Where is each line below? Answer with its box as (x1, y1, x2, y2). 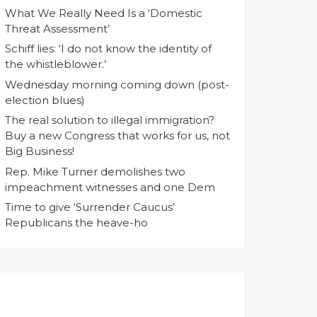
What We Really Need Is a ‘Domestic (5, 6, 202, 20)
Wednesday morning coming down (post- (5, 77, 229, 91)
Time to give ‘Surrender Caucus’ (5, 200, 175, 214)
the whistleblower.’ (5, 57, 106, 71)
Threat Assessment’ (5, 21, 110, 35)
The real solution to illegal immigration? (5, 113, 214, 127)
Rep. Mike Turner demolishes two (5, 164, 185, 178)
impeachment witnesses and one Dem (5, 180, 215, 194)
